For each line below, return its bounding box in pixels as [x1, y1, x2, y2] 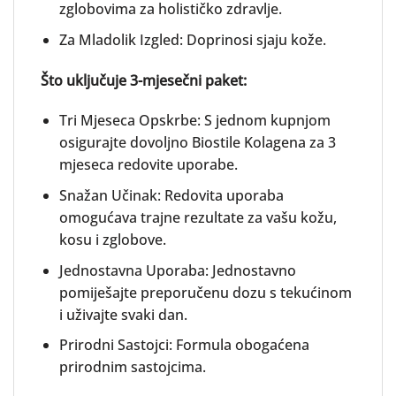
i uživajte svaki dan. [58, 304, 187, 324]
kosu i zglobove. [58, 230, 166, 250]
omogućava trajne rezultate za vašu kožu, [58, 208, 337, 228]
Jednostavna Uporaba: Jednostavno [58, 260, 296, 280]
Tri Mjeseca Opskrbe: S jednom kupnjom [58, 110, 331, 131]
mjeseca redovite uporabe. [58, 155, 238, 175]
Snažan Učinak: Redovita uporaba [58, 186, 284, 206]
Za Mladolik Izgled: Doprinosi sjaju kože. [58, 29, 326, 49]
